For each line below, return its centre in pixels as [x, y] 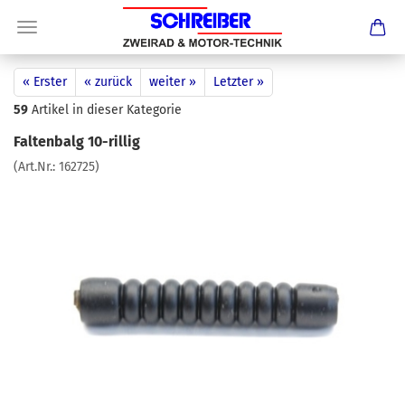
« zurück [108, 82]
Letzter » [239, 82]
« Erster [45, 82]
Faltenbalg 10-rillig [77, 141]
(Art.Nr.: [36, 167]
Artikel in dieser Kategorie [105, 110]
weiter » [173, 82]
